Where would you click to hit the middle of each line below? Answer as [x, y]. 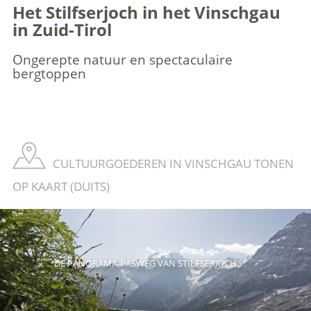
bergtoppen [49, 74]
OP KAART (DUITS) [61, 186]
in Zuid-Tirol [62, 30]
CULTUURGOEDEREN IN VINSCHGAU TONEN [173, 163]
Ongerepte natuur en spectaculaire [122, 60]
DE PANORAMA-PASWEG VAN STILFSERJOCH [145, 263]
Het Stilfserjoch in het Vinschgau [146, 12]
